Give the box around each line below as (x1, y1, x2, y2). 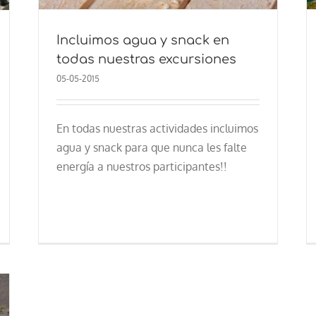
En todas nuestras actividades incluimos (56, 121, 258, 135)
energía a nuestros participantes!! (56, 159, 227, 174)
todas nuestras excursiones (56, 51, 236, 66)
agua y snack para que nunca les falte (56, 140, 247, 154)
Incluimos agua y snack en (56, 32, 229, 47)
